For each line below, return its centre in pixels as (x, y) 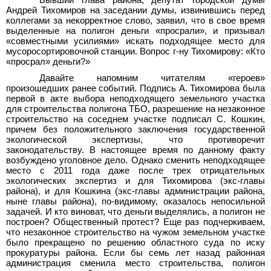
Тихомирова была (228, 88)
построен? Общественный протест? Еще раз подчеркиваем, (135, 222)
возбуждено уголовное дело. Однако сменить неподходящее (135, 160)
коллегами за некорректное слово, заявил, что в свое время (135, 21)
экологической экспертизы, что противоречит (135, 140)
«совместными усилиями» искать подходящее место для (135, 41)
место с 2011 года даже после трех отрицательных (135, 171)
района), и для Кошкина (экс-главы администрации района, (135, 191)
